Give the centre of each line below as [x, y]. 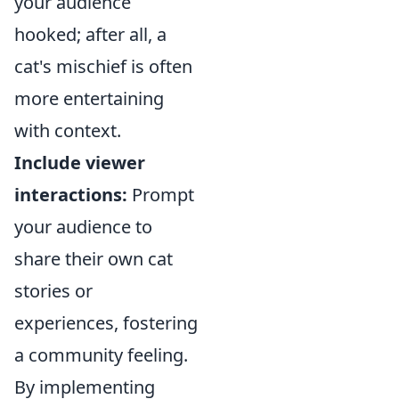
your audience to [83, 227]
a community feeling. [101, 355]
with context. [68, 130]
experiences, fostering [106, 323]
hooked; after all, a [90, 34]
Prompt [161, 195]
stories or [53, 291]
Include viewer [80, 163]
